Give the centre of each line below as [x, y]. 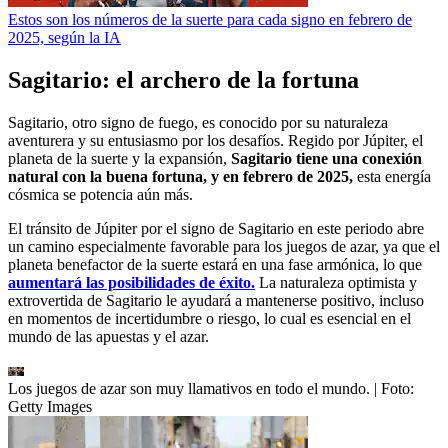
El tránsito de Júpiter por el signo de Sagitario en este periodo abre [216, 228]
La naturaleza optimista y [336, 282]
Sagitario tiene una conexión [326, 158]
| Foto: [394, 388]
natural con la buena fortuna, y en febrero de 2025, [182, 176]
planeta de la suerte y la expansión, [119, 158]
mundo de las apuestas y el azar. [108, 336]
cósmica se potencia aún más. [100, 194]
